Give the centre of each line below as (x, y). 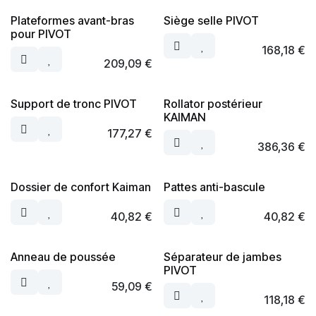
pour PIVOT (41, 34)
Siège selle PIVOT (211, 20)
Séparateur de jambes (222, 257)
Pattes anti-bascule (214, 187)
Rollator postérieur (213, 104)
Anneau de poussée (63, 257)
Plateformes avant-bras (72, 20)
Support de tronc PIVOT (74, 104)
